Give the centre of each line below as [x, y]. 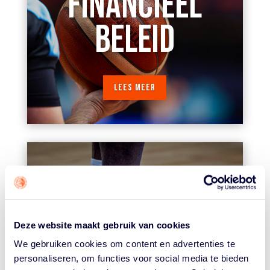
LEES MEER [135, 88]
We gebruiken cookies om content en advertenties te [124, 243]
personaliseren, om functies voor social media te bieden [131, 258]
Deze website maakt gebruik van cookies [102, 225]
